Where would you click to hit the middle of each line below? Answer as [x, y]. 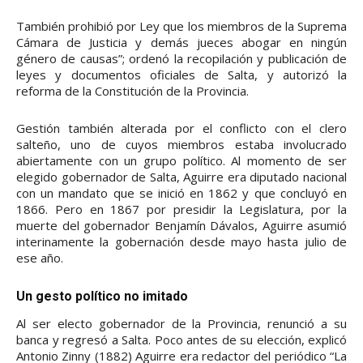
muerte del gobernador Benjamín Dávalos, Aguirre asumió [181, 225]
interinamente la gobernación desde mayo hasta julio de [181, 241]
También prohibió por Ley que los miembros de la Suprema [181, 26]
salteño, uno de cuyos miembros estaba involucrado [181, 144]
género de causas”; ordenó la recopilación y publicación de [181, 58]
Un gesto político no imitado [102, 296]
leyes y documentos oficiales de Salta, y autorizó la [181, 74]
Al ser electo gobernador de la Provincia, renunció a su [181, 323]
